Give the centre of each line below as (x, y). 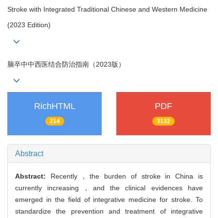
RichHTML (54, 106)
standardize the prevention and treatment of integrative (109, 211)
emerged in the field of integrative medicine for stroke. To (109, 200)
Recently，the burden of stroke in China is (127, 176)
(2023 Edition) (29, 25)
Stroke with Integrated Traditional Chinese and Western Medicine (107, 9)
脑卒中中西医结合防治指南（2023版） (66, 64)
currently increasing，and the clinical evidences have (109, 188)
